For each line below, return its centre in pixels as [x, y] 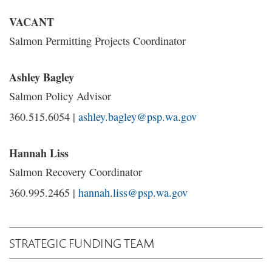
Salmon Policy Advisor [60, 96]
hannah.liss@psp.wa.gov [133, 192]
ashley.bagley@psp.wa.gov [138, 117]
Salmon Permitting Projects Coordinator [97, 41]
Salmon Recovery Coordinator [76, 172]
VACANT [32, 22]
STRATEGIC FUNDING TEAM [82, 243]
